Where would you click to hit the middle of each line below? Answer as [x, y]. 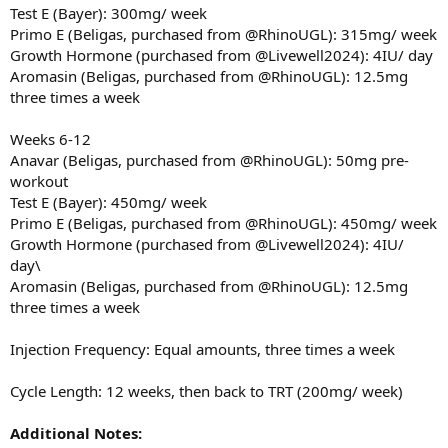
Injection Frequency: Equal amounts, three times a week [202, 349]
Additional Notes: [76, 433]
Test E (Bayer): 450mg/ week [108, 202]
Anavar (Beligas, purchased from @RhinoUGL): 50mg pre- [209, 160]
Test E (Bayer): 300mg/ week [108, 13]
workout [39, 181]
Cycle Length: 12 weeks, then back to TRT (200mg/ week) [206, 391]
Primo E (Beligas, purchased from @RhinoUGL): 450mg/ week [223, 223]
